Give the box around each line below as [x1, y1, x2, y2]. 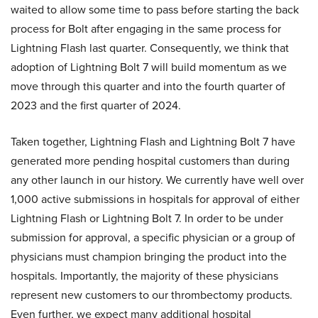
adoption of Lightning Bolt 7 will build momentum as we [11, 59, 287, 75]
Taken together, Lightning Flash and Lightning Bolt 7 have [11, 133, 295, 150]
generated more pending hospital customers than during [11, 153, 290, 169]
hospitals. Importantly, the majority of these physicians [11, 268, 278, 284]
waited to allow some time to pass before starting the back [11, 1, 299, 18]
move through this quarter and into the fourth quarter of [11, 78, 285, 94]
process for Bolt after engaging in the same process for [11, 21, 281, 37]
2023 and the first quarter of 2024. [11, 97, 181, 114]
